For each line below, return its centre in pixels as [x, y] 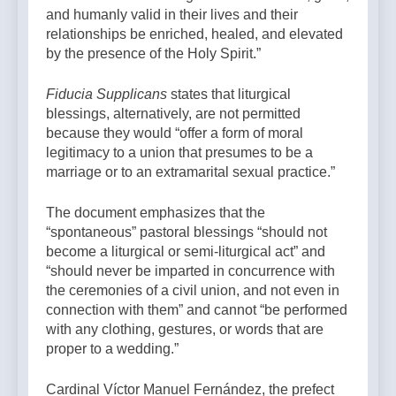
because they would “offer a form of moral [175, 133]
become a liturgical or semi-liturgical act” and [186, 252]
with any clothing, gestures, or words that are [185, 330]
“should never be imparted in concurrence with [190, 271]
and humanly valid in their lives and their [172, 15]
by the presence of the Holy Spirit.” [153, 54]
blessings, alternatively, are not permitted [173, 114]
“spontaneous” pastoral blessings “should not [187, 232]
